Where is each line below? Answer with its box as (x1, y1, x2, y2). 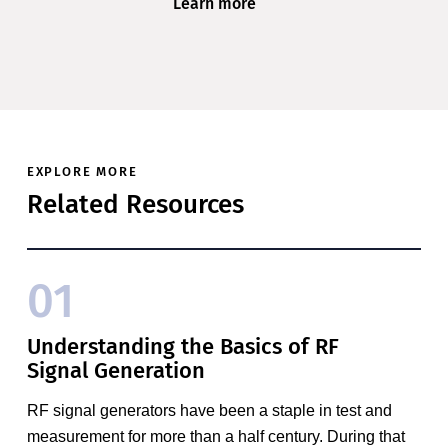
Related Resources (26, 189, 244, 221)
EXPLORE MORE (26, 164, 138, 180)
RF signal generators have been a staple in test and (26, 402, 392, 420)
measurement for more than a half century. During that (26, 428, 405, 446)
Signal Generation (26, 357, 205, 385)
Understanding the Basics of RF (26, 333, 339, 361)
